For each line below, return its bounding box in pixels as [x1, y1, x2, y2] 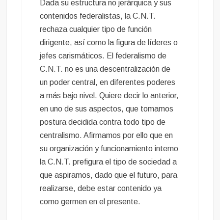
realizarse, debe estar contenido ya [40, 184, 162, 193]
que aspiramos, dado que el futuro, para [40, 171, 178, 180]
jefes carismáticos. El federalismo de [40, 52, 167, 60]
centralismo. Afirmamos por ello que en [40, 131, 173, 140]
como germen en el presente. [40, 197, 141, 206]
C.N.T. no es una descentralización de [40, 65, 171, 74]
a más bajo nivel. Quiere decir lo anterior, [40, 91, 179, 100]
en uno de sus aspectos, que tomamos [40, 105, 174, 113]
